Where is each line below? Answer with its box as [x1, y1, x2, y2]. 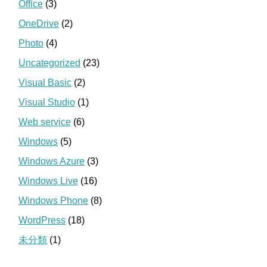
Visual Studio [18, 97, 75, 108]
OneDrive [18, 18, 59, 29]
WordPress [18, 215, 66, 226]
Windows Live [18, 176, 78, 187]
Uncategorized [18, 58, 80, 69]
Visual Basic [18, 77, 72, 88]
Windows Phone [18, 195, 88, 206]
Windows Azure [18, 156, 85, 167]
